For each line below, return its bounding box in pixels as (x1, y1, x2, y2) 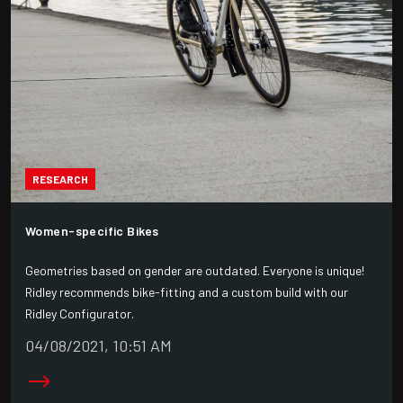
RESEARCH (32, 172, 88, 185)
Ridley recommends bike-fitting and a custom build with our (25, 284, 348, 300)
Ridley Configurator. (25, 306, 134, 322)
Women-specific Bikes (25, 223, 159, 239)
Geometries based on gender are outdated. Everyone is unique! (25, 263, 364, 279)
